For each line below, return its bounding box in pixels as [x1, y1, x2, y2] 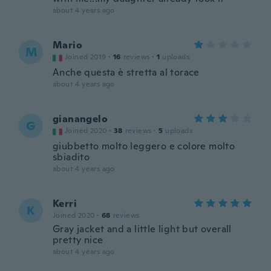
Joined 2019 [65, 52, 106, 62]
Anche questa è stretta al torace [53, 66, 200, 79]
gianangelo [53, 113, 108, 125]
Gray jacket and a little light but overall [53, 223, 232, 235]
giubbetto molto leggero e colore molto [53, 140, 235, 152]
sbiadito [53, 151, 90, 163]
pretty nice [53, 233, 103, 246]
